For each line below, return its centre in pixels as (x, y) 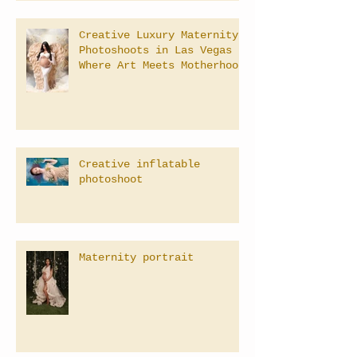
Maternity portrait (136, 257)
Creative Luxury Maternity (159, 35)
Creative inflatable (139, 164)
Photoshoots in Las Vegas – (162, 50)
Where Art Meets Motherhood (162, 65)
